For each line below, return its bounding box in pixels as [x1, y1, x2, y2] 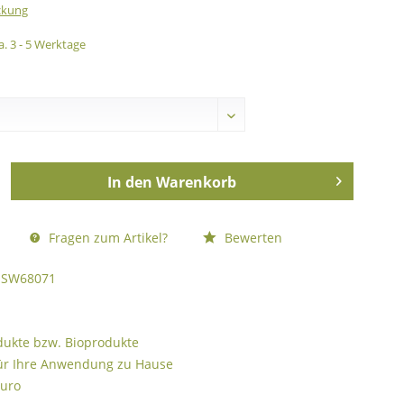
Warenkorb [155, 171, 236, 192]
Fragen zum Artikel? [44, 228, 168, 246]
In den [106, 171, 152, 192]
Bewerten [220, 228, 282, 246]
